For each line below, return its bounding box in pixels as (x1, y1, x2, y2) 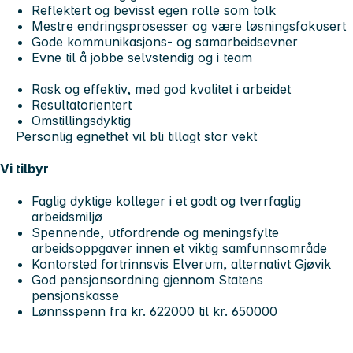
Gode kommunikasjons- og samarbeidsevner (32, 33, 298, 50)
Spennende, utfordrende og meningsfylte (32, 225, 279, 241)
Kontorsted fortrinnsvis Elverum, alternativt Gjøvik (32, 256, 331, 273)
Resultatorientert (32, 96, 132, 113)
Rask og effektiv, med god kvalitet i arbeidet (32, 80, 291, 97)
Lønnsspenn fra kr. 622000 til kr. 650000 (32, 303, 277, 320)
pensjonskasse (32, 288, 119, 304)
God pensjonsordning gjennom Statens (32, 272, 263, 288)
